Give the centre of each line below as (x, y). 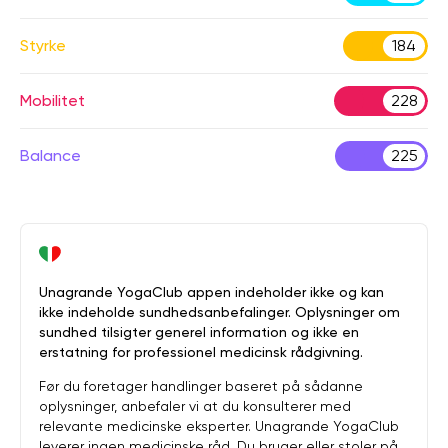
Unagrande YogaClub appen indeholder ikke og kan (211, 292)
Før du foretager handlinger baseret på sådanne (201, 386)
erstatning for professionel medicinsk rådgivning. (201, 352)
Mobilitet (52, 100)
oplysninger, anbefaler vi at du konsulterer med (195, 406)
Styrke (43, 45)
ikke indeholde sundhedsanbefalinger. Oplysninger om (219, 312)
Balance (50, 155)
